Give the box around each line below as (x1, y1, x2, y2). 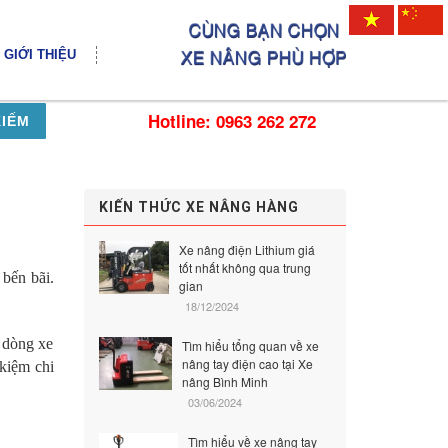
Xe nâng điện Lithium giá (179, 241, 316, 258)
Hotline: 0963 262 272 (148, 109, 316, 133)
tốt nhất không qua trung (179, 259, 312, 276)
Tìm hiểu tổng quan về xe (182, 337, 320, 354)
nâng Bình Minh (182, 373, 269, 390)
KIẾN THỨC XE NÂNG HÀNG (98, 199, 299, 215)
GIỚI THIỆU (4, 47, 76, 62)
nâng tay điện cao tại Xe (182, 355, 314, 372)
